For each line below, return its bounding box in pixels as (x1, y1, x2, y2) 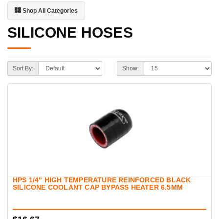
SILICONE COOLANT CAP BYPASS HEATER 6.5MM (13, 183, 183, 192)
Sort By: (13, 65, 33, 72)
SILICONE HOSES (7, 24, 133, 41)
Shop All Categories (21, 7, 78, 15)
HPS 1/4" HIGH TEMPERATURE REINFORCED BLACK (13, 176, 191, 184)
